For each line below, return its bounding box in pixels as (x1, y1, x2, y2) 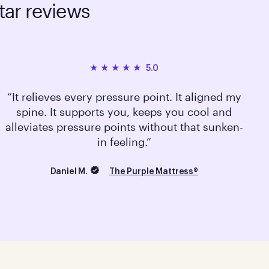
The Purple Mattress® (109, 168, 198, 177)
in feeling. (97, 135, 147, 149)
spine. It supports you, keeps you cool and (16, 105, 232, 119)
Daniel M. (50, 167, 88, 176)
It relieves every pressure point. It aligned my (11, 90, 241, 104)
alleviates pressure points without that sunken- (5, 120, 243, 134)
